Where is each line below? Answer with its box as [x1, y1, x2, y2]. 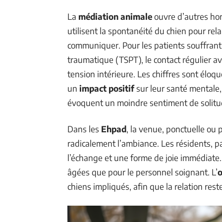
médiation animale [78, 10, 152, 22]
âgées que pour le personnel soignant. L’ [67, 166, 218, 177]
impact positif [79, 82, 134, 94]
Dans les [67, 123, 101, 134]
